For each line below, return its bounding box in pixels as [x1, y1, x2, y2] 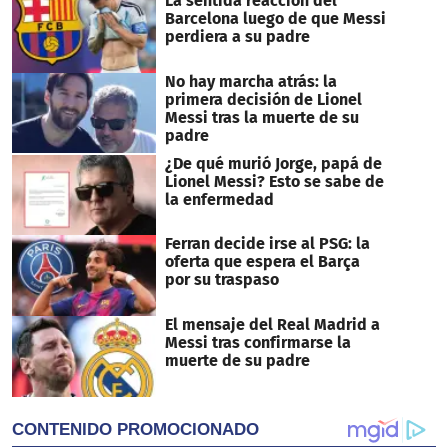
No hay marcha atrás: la [164, 71, 337, 91]
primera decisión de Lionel [164, 89, 362, 109]
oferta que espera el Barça [164, 252, 360, 272]
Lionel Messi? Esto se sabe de [164, 171, 384, 191]
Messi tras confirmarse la [164, 332, 351, 352]
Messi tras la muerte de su [164, 107, 359, 127]
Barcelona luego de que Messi [164, 8, 386, 28]
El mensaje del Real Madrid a [164, 314, 380, 334]
